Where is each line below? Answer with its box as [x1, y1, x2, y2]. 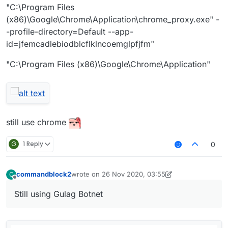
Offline [14, 177, 35, 186]
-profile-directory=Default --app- [6, 26, 133, 37]
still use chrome [6, 117, 69, 127]
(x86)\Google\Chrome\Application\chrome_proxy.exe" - [6, 14, 219, 24]
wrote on [71, 170, 102, 179]
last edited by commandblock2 [71, 174, 166, 183]
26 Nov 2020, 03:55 [102, 170, 165, 179]
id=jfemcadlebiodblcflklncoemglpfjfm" [6, 38, 154, 49]
